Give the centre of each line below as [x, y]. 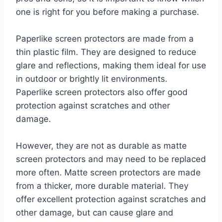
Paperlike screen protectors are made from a [105, 38]
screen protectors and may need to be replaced [111, 159]
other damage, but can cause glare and [95, 212]
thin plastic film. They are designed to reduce [106, 52]
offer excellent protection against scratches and [111, 199]
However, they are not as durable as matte [101, 145]
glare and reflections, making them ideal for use [111, 65]
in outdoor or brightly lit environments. [92, 79]
